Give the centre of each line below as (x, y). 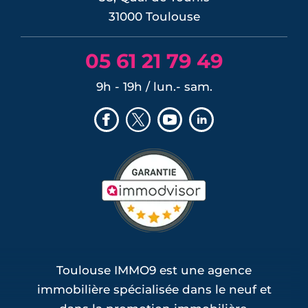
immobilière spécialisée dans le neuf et (154, 289)
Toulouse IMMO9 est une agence (154, 270)
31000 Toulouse (154, 16)
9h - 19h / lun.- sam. (154, 86)
